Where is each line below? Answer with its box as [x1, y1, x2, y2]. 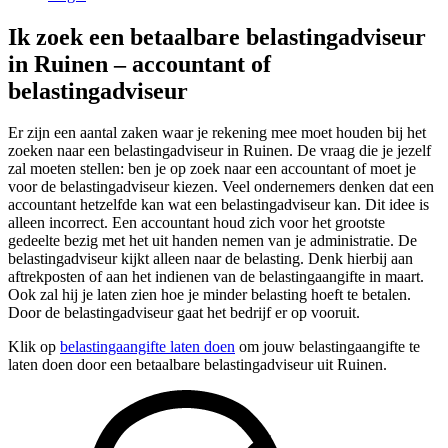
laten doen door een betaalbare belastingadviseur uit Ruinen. [8, 356, 387, 374]
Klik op [8, 338, 60, 356]
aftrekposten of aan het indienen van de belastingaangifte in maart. [8, 268, 424, 286]
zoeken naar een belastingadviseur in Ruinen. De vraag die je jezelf [8, 142, 431, 160]
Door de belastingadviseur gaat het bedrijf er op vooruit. [8, 304, 360, 322]
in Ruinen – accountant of [8, 50, 271, 77]
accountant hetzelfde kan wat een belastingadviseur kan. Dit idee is [8, 196, 429, 214]
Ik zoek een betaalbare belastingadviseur [8, 23, 426, 50]
